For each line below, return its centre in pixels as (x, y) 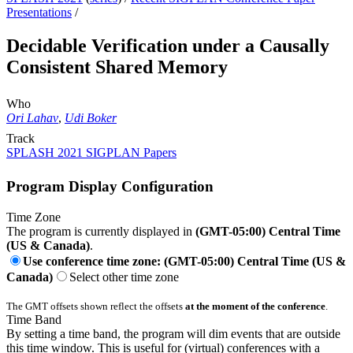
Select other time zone (124, 277)
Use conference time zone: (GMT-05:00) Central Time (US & (184, 261)
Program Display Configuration (110, 186)
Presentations (39, 13)
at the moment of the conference (255, 306)
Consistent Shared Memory (117, 67)
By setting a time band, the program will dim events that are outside (173, 333)
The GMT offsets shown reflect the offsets (96, 306)
